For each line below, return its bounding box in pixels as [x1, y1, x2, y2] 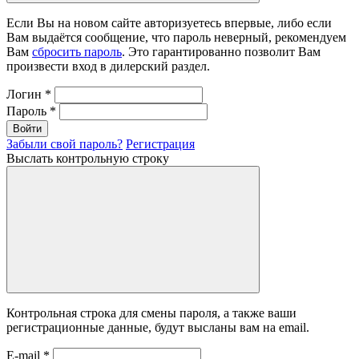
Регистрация [126, 136, 195, 151]
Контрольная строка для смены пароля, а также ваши [6, 305, 296, 320]
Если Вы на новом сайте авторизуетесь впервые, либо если [6, 15, 332, 30]
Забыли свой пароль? [6, 136, 123, 151]
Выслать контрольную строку [6, 151, 169, 165]
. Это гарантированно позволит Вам [122, 44, 321, 58]
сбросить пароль [32, 44, 122, 58]
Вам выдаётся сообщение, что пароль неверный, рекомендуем [6, 30, 346, 44]
